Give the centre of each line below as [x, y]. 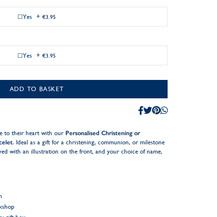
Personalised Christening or [102, 133]
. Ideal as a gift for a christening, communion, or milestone [88, 142]
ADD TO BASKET [37, 89]
